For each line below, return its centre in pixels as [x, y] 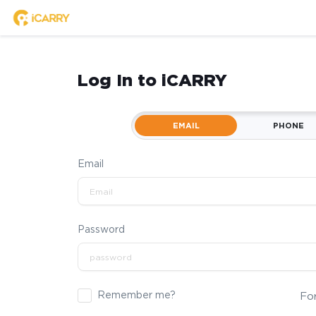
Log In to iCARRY [152, 80]
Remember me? [136, 295]
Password [101, 229]
